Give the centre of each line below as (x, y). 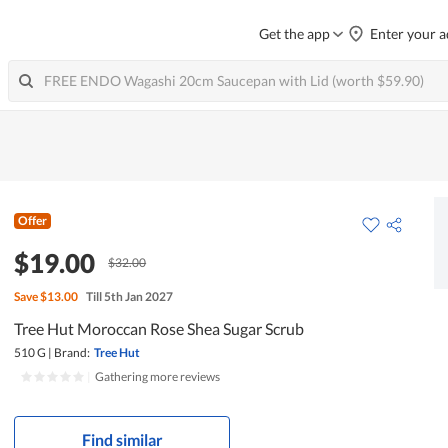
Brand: (72, 352)
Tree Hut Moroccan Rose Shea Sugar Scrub (159, 328)
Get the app (294, 33)
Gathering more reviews (158, 376)
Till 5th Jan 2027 (130, 296)
